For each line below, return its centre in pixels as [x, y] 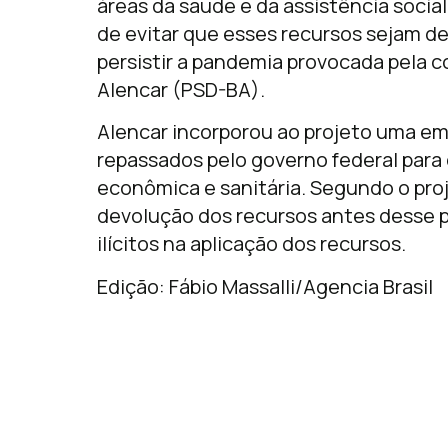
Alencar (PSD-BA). [181, 89]
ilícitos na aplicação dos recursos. [251, 244]
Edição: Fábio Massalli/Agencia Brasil [265, 286]
